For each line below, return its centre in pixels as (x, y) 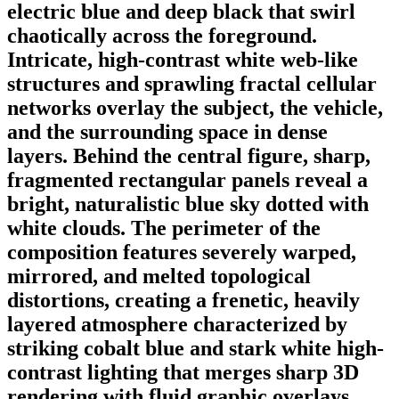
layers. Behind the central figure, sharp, (189, 155)
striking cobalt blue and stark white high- (195, 348)
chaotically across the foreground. (162, 35)
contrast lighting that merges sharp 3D (183, 372)
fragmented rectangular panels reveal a (187, 179)
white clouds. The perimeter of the (164, 228)
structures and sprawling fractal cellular (192, 83)
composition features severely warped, (182, 252)
